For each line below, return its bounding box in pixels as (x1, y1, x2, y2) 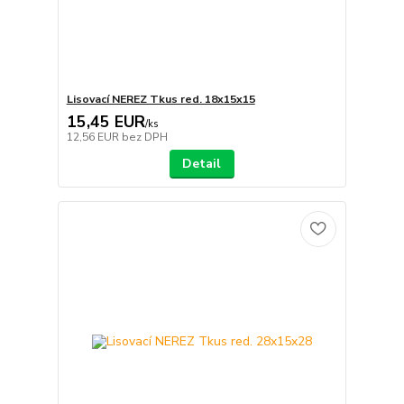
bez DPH (121, 130, 168, 145)
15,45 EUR (66, 111, 145, 133)
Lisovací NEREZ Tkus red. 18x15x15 (66, 92, 255, 107)
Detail (182, 155, 222, 173)
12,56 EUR (66, 130, 122, 145)
